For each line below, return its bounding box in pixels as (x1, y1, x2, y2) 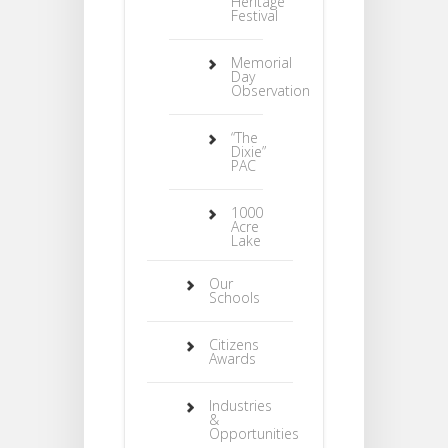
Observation (231, 81, 310, 100)
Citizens (209, 335, 259, 354)
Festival (231, 6, 278, 25)
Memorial (231, 53, 292, 72)
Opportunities (209, 424, 299, 443)
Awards (209, 349, 256, 368)
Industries (209, 396, 272, 415)
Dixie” (231, 142, 266, 161)
